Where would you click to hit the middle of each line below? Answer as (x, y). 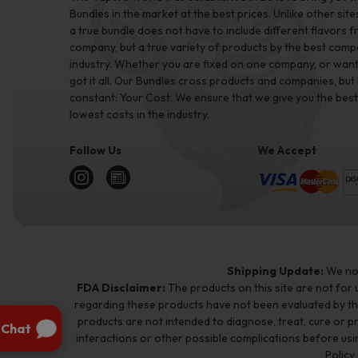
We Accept (287, 150)
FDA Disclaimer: (121, 287)
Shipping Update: (275, 270)
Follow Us (95, 150)
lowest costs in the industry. (139, 114)
